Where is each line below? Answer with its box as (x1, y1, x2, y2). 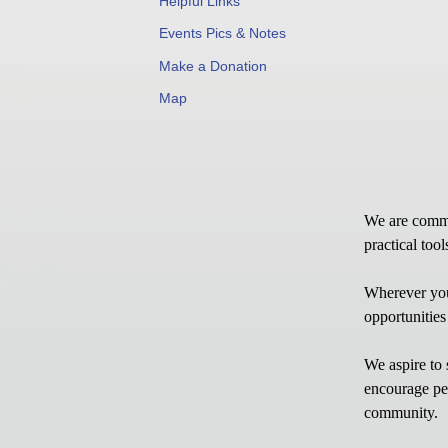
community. (364, 404, 438, 421)
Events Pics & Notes (159, 25, 286, 42)
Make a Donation (159, 57, 267, 74)
